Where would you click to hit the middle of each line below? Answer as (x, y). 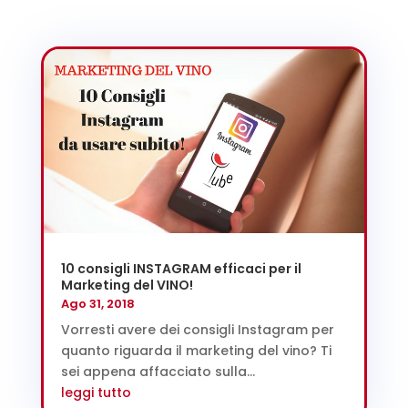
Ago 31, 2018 (97, 303)
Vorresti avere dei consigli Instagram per (197, 329)
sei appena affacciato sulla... (158, 371)
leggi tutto (96, 392)
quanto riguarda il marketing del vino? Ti (196, 350)
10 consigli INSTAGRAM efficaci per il (181, 268)
